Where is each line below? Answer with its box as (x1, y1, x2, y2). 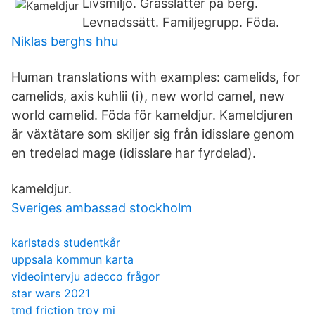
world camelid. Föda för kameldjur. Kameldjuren (11, 108, 293, 122)
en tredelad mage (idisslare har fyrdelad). (11, 146, 256, 160)
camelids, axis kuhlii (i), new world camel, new (11, 89, 285, 103)
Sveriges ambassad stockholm (11, 200, 192, 215)
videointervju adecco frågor (11, 269, 160, 283)
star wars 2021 (11, 286, 90, 300)
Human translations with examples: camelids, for (11, 70, 300, 84)
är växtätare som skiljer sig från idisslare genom (11, 127, 295, 141)
